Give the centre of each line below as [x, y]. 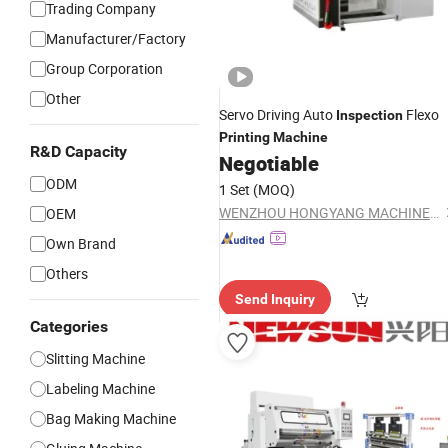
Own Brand [81, 243]
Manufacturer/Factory [116, 38]
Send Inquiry [275, 299]
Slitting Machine [95, 358]
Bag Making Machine [111, 418]
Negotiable [269, 163]
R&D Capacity [78, 151]
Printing [244, 137]
